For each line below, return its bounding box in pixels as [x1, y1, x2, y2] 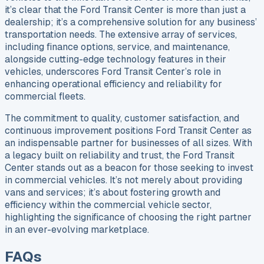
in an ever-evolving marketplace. [5, 223, 149, 236]
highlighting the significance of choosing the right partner [5, 211, 252, 224]
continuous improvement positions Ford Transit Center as [5, 124, 252, 137]
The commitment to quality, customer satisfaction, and [5, 112, 239, 125]
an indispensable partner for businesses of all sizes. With [5, 137, 252, 150]
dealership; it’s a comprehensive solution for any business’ [5, 16, 257, 29]
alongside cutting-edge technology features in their [5, 53, 226, 66]
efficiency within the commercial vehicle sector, [5, 199, 212, 212]
